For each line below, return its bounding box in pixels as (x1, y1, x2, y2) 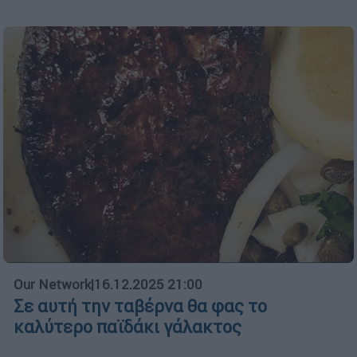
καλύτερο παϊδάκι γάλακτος (14, 316, 241, 338)
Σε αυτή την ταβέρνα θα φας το (14, 295, 267, 317)
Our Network (14, 275, 91, 293)
